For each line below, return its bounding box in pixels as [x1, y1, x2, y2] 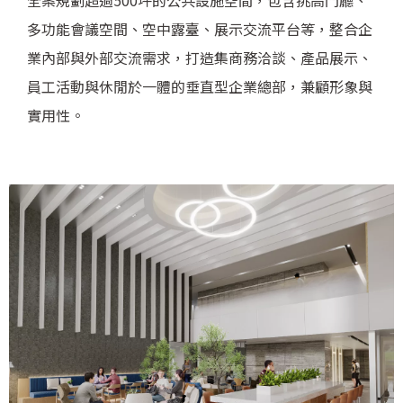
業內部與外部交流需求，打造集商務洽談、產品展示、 [27, 46, 372, 68]
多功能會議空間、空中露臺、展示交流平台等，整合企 [27, 17, 372, 40]
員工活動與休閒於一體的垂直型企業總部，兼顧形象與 [27, 75, 372, 97]
